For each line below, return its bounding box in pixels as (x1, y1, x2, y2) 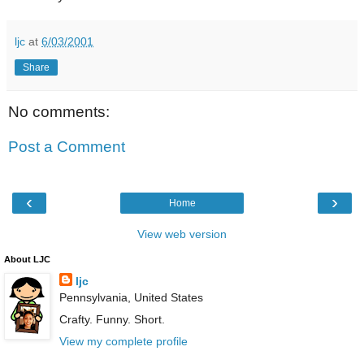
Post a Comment (8, 138, 125, 156)
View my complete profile (58, 334, 188, 348)
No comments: (8, 102, 110, 120)
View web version (137, 227, 227, 240)
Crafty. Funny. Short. (58, 312, 165, 326)
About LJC (4, 253, 50, 264)
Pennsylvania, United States (58, 290, 203, 304)
